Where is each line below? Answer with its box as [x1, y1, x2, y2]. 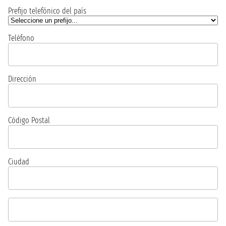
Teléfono [8, 33, 34, 43]
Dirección [8, 74, 36, 84]
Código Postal [8, 115, 50, 125]
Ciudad [8, 156, 29, 166]
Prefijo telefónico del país [8, 6, 86, 16]
